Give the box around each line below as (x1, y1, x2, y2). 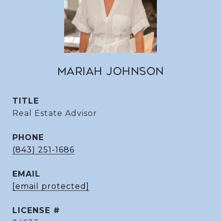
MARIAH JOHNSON (57, 66, 164, 77)
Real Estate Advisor (12, 109, 97, 118)
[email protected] (12, 182, 89, 191)
